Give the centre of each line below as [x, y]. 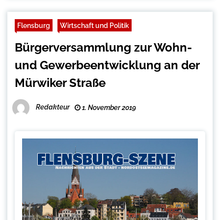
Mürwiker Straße [60, 83]
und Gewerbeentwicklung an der [107, 65]
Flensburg [34, 26]
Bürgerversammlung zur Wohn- [103, 48]
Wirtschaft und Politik [95, 26]
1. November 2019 [108, 108]
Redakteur [53, 107]
